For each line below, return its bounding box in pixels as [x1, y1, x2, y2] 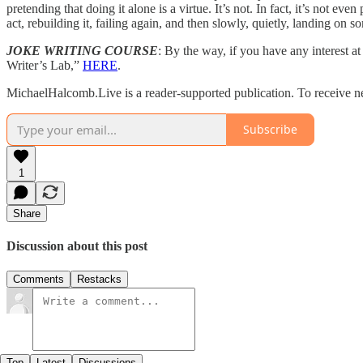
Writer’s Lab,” [6, 58, 83, 72]
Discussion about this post [6, 238, 147, 253]
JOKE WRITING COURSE [6, 43, 158, 58]
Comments [13, 273, 64, 286]
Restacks [77, 273, 122, 286]
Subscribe [243, 122, 297, 138]
